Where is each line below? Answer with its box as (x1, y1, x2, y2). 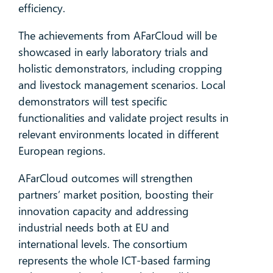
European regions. (18, 143, 108, 158)
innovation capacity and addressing (18, 204, 189, 219)
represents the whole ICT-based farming (18, 253, 211, 268)
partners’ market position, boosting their (18, 187, 213, 202)
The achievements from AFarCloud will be (18, 28, 217, 43)
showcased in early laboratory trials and (18, 44, 208, 60)
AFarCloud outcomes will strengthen (18, 171, 193, 186)
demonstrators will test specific (18, 94, 167, 109)
